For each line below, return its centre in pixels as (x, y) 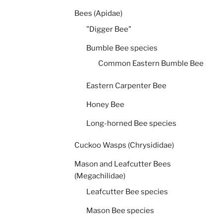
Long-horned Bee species (131, 123)
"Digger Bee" (109, 29)
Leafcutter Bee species (127, 192)
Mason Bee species (120, 210)
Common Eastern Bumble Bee (151, 64)
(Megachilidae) (100, 176)
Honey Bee (105, 104)
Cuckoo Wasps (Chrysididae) (124, 145)
